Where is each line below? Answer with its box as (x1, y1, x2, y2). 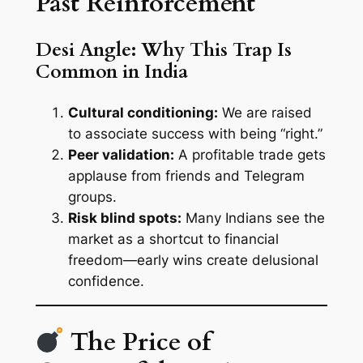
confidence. (67, 272, 144, 289)
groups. (67, 188, 117, 205)
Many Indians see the (181, 209, 325, 226)
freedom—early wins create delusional (67, 251, 318, 268)
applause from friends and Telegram (67, 167, 305, 184)
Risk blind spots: (67, 209, 181, 226)
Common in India (35, 59, 188, 85)
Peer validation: (67, 146, 174, 163)
